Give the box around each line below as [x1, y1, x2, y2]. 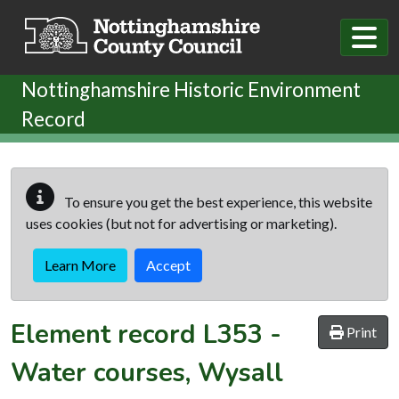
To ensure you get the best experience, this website [61, 192, 372, 210]
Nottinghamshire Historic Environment [21, 77, 361, 102]
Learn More [45, 256, 116, 273]
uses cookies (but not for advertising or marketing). [26, 214, 337, 232]
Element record [11, 316, 203, 352]
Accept [146, 256, 191, 273]
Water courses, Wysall [11, 354, 283, 390]
